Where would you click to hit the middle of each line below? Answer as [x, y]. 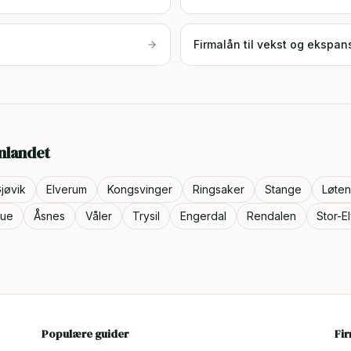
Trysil [146, 216]
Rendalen [271, 216]
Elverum [67, 189]
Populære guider [85, 334]
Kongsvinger [140, 189]
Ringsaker [219, 189]
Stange [283, 189]
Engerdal [203, 216]
